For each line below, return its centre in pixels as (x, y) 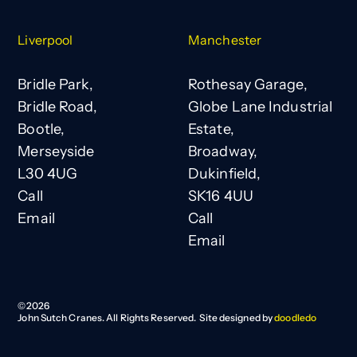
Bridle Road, (58, 106)
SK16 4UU (221, 196)
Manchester (225, 39)
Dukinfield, (225, 173)
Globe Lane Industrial (261, 106)
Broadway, (223, 151)
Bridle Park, (56, 84)
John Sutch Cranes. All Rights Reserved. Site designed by (146, 317)
